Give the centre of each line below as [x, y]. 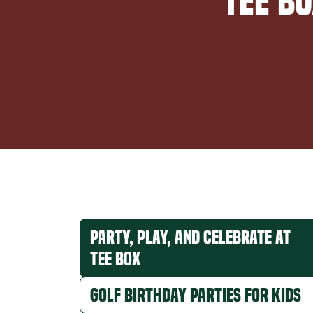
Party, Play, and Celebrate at [190, 238]
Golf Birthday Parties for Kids [196, 296]
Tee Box [115, 259]
